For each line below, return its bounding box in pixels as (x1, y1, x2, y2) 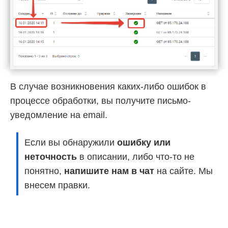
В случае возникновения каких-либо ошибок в (10, 81, 206, 92)
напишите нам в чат (64, 166, 154, 177)
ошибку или (117, 137, 170, 148)
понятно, (24, 166, 64, 177)
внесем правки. (24, 180, 90, 191)
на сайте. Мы (154, 166, 213, 177)
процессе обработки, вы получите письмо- (10, 96, 191, 106)
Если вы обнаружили (24, 137, 117, 148)
